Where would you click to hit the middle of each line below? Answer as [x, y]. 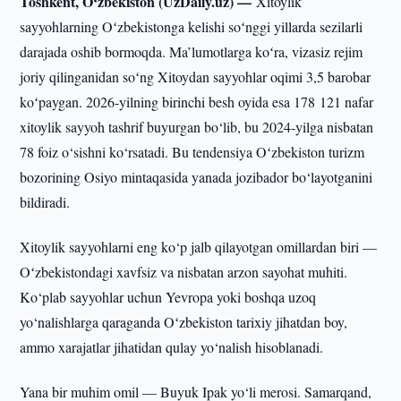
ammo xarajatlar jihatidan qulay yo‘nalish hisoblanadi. [172, 347]
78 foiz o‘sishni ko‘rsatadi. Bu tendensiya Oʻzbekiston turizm [192, 152]
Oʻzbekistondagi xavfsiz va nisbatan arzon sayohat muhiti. [184, 272]
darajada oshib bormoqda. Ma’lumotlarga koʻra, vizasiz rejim [192, 51]
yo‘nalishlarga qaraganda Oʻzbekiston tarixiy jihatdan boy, [184, 322]
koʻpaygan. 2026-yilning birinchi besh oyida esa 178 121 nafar [197, 102]
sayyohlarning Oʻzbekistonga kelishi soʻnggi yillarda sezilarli [192, 26]
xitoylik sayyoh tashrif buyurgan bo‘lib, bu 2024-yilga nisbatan [197, 127]
